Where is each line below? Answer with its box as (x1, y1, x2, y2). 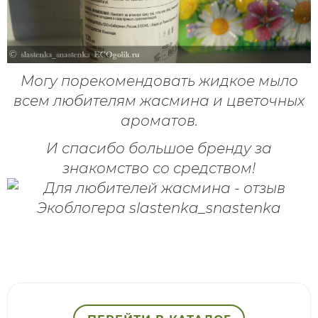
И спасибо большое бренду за (46, 140, 272, 158)
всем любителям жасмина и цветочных (13, 92, 305, 110)
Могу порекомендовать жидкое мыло (20, 72, 298, 90)
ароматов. (120, 112, 198, 130)
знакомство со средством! (62, 160, 256, 177)
